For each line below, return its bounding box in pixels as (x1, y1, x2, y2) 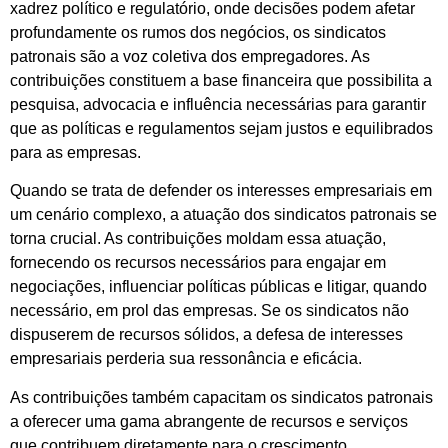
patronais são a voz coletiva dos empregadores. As (10, 48, 370, 66)
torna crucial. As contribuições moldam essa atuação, (10, 230, 386, 248)
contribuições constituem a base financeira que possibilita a (10, 72, 432, 90)
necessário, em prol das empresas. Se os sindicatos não (10, 302, 409, 320)
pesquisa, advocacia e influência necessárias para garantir (10, 96, 426, 114)
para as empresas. (10, 144, 141, 162)
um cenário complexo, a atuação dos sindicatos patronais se (10, 206, 437, 224)
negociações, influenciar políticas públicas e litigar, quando (10, 278, 427, 296)
